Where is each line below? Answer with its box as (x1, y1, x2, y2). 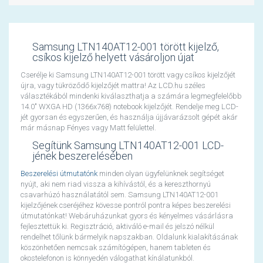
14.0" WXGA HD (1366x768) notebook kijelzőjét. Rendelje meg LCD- (21, 102, 238, 112)
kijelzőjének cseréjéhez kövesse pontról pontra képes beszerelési (21, 201, 231, 210)
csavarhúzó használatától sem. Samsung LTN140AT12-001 (21, 190, 218, 200)
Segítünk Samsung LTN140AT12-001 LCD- (32, 139, 224, 152)
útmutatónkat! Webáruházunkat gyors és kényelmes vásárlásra (21, 211, 233, 221)
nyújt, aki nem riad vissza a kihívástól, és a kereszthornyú (21, 180, 211, 189)
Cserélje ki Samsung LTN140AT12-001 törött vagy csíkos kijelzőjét (21, 70, 235, 80)
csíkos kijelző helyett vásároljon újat (32, 51, 194, 64)
